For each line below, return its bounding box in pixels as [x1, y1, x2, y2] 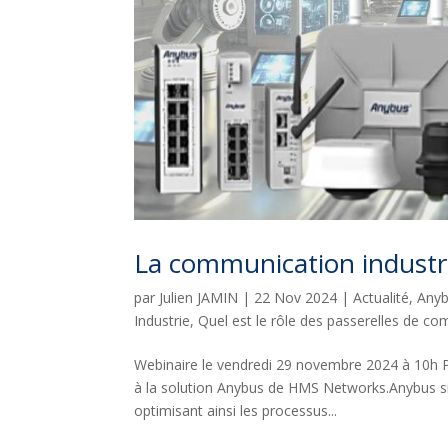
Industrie [134, 310, 191, 330]
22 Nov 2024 [254, 287, 338, 307]
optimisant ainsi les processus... [134, 400, 338, 420]
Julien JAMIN [159, 287, 239, 307]
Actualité [353, 287, 410, 307]
